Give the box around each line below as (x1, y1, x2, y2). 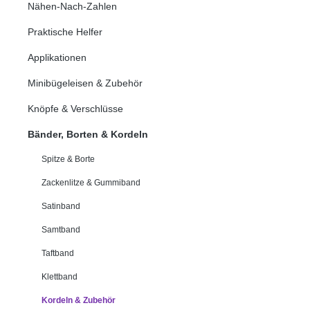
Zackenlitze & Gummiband (42, 177, 140, 188)
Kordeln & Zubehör (42, 295, 116, 305)
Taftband (42, 248, 74, 258)
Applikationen (28, 51, 86, 63)
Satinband (42, 201, 80, 211)
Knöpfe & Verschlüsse (28, 102, 123, 114)
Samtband (42, 224, 80, 235)
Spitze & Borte (42, 154, 95, 164)
